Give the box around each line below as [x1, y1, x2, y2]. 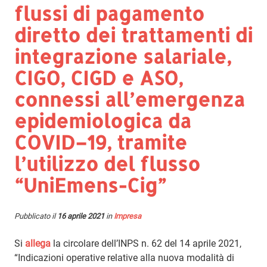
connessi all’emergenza [14, 86, 245, 111]
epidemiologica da [14, 108, 191, 133]
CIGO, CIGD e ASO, [14, 65, 183, 90]
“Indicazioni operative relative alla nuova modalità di [14, 252, 234, 263]
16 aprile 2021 [57, 211, 104, 221]
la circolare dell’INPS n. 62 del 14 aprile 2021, [51, 237, 241, 249]
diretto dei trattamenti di [14, 22, 253, 47]
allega [25, 237, 51, 249]
